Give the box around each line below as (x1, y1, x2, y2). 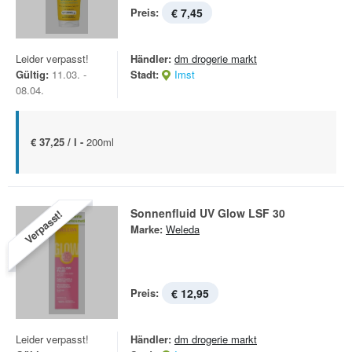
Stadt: (130, 67, 159, 82)
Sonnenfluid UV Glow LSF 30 (130, 205, 285, 221)
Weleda (166, 222, 200, 236)
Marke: (130, 222, 163, 236)
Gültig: (16, 67, 49, 82)
